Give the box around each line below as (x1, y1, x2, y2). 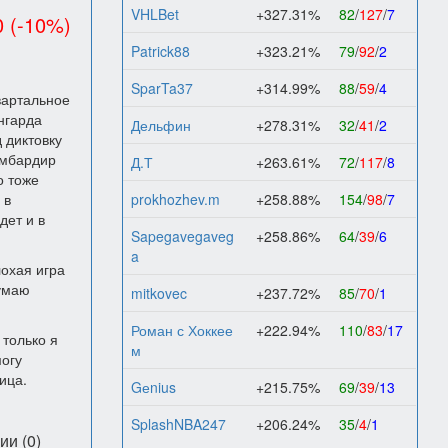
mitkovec (130, 283, 187, 303)
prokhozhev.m (130, 189, 220, 209)
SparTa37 (130, 78, 193, 98)
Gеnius (130, 377, 176, 397)
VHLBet (130, 4, 179, 24)
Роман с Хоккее (130, 320, 233, 340)
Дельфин (130, 115, 191, 135)
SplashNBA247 (130, 414, 226, 434)
